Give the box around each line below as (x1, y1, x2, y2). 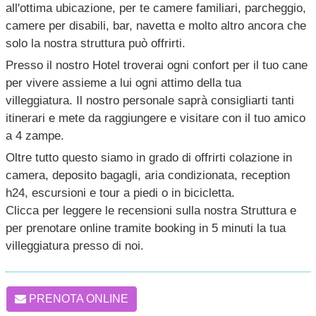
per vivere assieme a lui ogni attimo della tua (6, 76, 241, 90)
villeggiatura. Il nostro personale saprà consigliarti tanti (6, 94, 294, 107)
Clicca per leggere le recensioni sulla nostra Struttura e (6, 204, 296, 217)
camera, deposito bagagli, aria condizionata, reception (6, 169, 290, 182)
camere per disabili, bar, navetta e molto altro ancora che (6, 19, 306, 32)
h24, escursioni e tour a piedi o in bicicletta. (6, 186, 235, 200)
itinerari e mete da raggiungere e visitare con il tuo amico (6, 111, 305, 125)
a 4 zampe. (6, 129, 64, 142)
